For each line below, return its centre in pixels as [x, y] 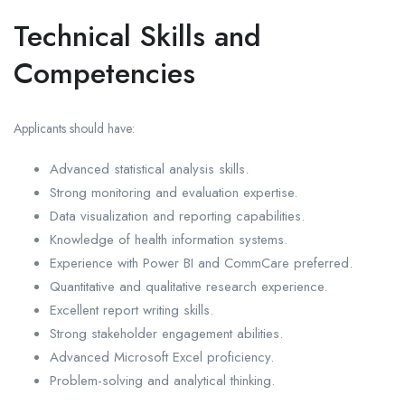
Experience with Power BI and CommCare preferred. [201, 264]
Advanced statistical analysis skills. [149, 170]
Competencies [104, 74]
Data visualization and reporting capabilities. [177, 217]
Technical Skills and [137, 37]
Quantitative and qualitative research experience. [188, 287]
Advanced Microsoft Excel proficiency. [162, 358]
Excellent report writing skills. [132, 311]
